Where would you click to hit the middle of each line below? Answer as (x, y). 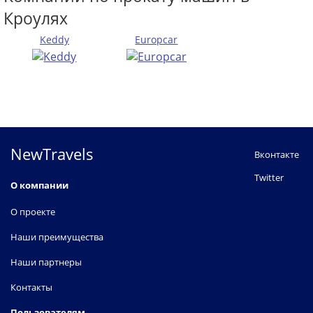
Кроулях (36, 19)
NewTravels (52, 154)
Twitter (269, 178)
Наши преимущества (57, 237)
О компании (39, 185)
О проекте (33, 212)
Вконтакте (277, 155)
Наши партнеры (46, 262)
